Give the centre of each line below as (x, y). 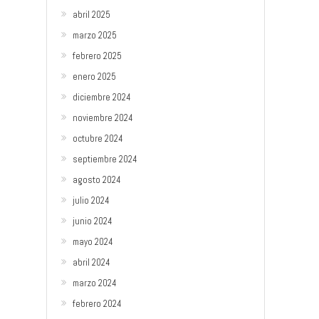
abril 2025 (91, 15)
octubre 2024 (98, 138)
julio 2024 (91, 200)
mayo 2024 (93, 242)
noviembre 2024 (103, 118)
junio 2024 (92, 221)
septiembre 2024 (105, 159)
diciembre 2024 (101, 97)
